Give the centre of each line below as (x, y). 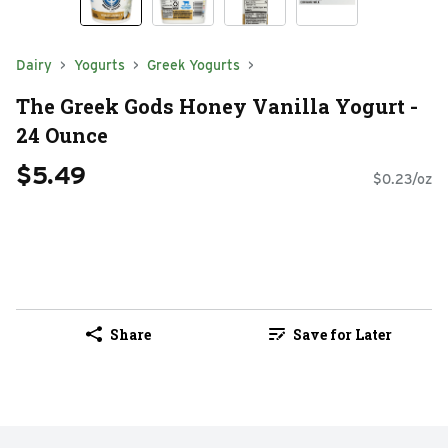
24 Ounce (62, 134)
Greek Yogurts (193, 65)
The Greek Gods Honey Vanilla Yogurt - (217, 105)
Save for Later (342, 334)
